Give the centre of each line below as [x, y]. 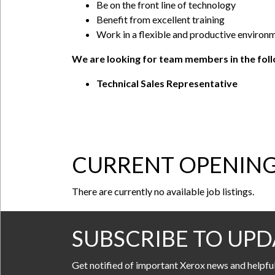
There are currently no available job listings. [163, 191]
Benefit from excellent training [161, 19]
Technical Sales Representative [168, 83]
